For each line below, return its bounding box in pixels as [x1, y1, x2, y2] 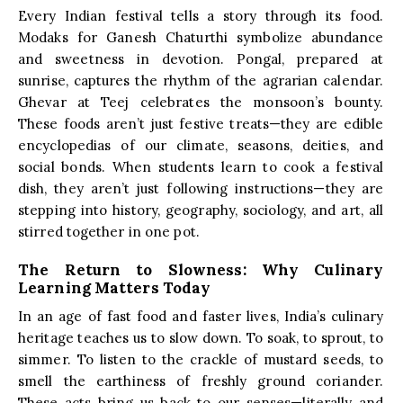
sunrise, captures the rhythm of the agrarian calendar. [18, 71, 384, 89]
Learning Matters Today [18, 277, 211, 298]
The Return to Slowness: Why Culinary [18, 259, 384, 280]
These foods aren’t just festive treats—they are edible [18, 114, 384, 132]
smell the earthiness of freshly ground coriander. [18, 372, 384, 390]
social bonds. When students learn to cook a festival [18, 157, 384, 175]
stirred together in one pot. [18, 222, 200, 240]
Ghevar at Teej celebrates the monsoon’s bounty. [18, 93, 384, 111]
